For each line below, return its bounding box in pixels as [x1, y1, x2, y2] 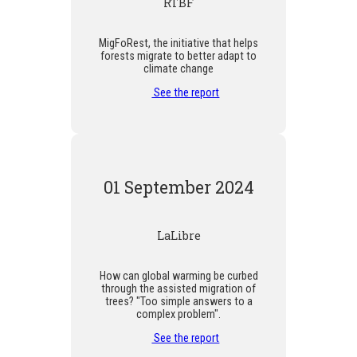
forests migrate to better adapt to [100, 49, 257, 62]
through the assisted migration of [101, 281, 256, 295]
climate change [143, 61, 214, 75]
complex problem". [136, 307, 221, 320]
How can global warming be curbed [99, 269, 258, 282]
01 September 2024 [103, 175, 254, 198]
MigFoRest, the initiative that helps [99, 36, 258, 49]
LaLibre [156, 227, 201, 243]
